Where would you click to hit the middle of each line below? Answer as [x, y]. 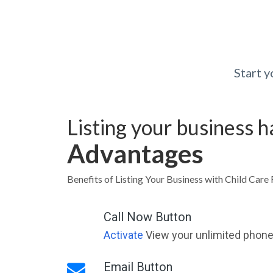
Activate [123, 235]
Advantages [135, 153]
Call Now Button [147, 217]
